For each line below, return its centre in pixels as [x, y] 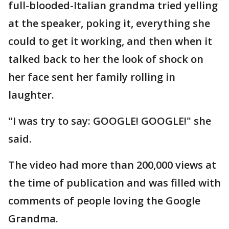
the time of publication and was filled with [114, 183]
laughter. [31, 95]
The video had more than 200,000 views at [112, 165]
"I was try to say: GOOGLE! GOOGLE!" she [110, 121]
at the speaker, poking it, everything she [109, 23]
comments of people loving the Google [104, 201]
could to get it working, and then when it [110, 41]
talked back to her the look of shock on [106, 59]
